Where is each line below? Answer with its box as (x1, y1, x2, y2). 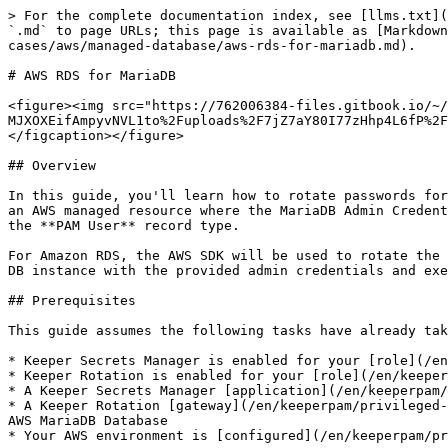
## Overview (8, 158, 96, 173)
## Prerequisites (8, 293, 136, 308)
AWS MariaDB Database (8, 413, 168, 428)
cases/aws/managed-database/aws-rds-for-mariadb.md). (8, 38, 416, 53)
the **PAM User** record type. (8, 218, 240, 233)
